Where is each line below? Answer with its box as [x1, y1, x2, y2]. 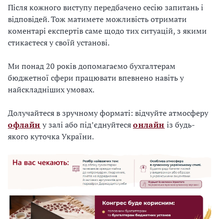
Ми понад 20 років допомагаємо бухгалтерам [8, 61, 175, 71]
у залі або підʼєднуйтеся [40, 119, 133, 130]
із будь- [164, 119, 195, 130]
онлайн [132, 119, 165, 130]
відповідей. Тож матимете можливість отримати [8, 14, 187, 24]
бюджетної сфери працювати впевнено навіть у [8, 72, 184, 83]
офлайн [8, 119, 41, 130]
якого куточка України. [8, 131, 94, 142]
